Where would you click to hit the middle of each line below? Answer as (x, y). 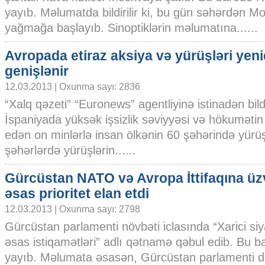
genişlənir (37, 71)
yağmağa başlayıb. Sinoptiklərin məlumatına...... (131, 28)
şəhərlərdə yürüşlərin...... (70, 150)
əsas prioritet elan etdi (77, 193)
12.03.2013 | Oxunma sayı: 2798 (72, 209)
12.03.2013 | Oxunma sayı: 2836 (72, 86)
